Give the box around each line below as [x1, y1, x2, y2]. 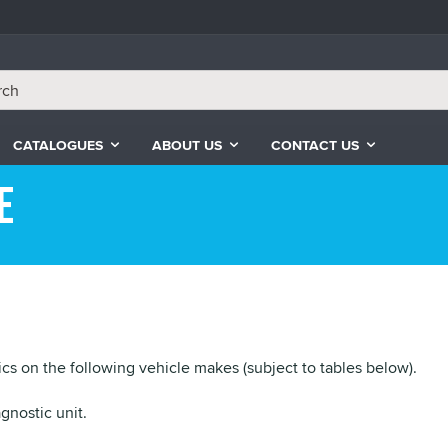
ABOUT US [151, 135, 222, 155]
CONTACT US [270, 135, 359, 155]
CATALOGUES [12, 135, 103, 155]
